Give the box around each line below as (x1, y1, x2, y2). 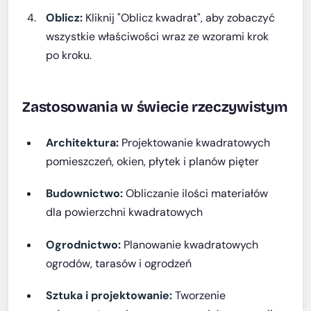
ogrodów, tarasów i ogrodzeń (46, 255, 192, 271)
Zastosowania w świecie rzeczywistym (22, 98, 288, 116)
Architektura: (46, 135, 119, 150)
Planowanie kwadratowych (121, 237, 259, 252)
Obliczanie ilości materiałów (123, 186, 269, 201)
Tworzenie (172, 288, 226, 303)
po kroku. (46, 47, 92, 62)
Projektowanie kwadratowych (119, 135, 271, 150)
